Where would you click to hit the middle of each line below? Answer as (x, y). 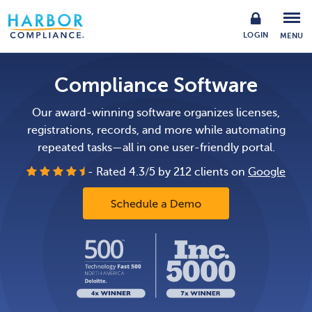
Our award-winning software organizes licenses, (156, 113)
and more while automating (213, 130)
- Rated (108, 172)
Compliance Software (156, 85)
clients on (220, 172)
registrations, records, (84, 130)
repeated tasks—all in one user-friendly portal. (156, 148)
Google (267, 172)
